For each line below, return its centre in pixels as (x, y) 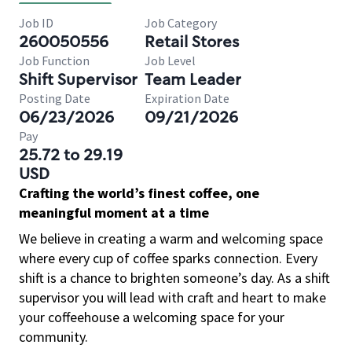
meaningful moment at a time (114, 213)
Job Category (181, 23)
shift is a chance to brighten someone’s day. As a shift (174, 278)
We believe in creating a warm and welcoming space (171, 238)
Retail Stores (192, 42)
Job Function (54, 60)
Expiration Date (187, 98)
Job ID (36, 23)
